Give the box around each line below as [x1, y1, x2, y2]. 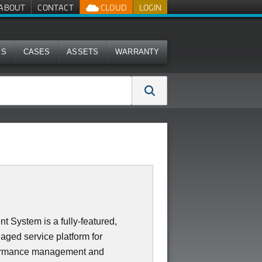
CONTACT [37, 2, 74, 12]
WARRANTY [115, 47, 160, 56]
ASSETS [67, 47, 99, 56]
